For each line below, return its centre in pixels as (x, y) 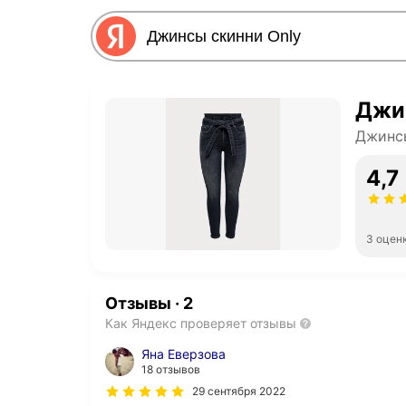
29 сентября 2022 (239, 391)
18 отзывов (171, 369)
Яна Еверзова (184, 354)
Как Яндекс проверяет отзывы (201, 323)
